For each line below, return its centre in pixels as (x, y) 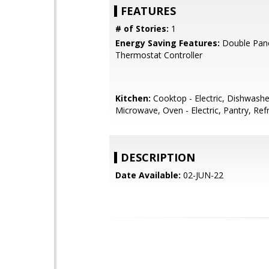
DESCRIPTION (158, 157)
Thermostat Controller (159, 55)
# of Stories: (142, 29)
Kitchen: (133, 98)
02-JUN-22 (202, 175)
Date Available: (148, 175)
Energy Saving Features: (168, 43)
